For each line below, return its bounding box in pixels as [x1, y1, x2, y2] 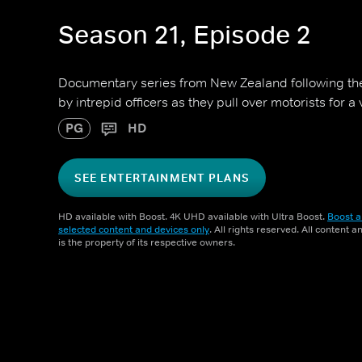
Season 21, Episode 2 [58, 19, 311, 52]
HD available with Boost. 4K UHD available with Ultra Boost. [58, 210, 327, 223]
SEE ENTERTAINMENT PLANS [74, 170, 250, 185]
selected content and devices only [58, 223, 209, 236]
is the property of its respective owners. [58, 236, 235, 249]
